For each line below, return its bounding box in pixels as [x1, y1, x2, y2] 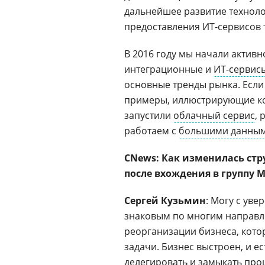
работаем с [124, 124, 179, 137]
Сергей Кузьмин [124, 194, 206, 207]
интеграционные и [124, 63, 214, 76]
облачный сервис [173, 109, 255, 122]
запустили [124, 109, 173, 122]
